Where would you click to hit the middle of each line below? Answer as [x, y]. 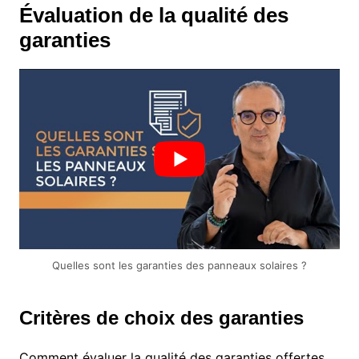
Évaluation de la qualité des [153, 15]
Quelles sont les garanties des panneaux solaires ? [179, 266]
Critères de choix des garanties [161, 318]
